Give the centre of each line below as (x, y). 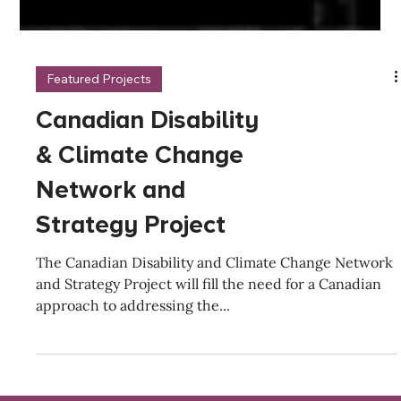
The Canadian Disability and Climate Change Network (215, 381)
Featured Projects (99, 197)
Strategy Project (131, 343)
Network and (111, 308)
